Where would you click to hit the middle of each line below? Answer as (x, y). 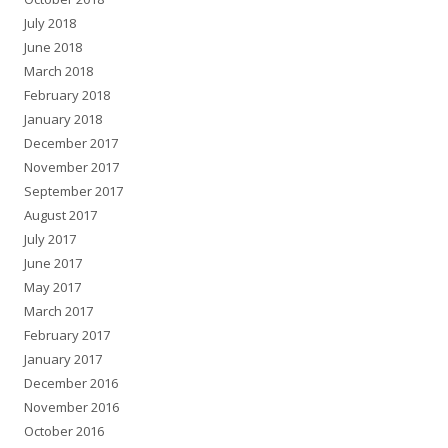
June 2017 (53, 263)
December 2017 (71, 143)
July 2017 (50, 239)
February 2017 (67, 335)
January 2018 (63, 119)
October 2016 (64, 431)
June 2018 (53, 47)
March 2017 (58, 311)
